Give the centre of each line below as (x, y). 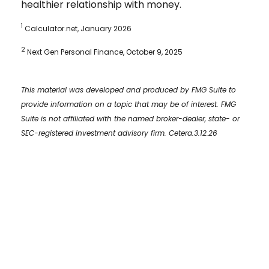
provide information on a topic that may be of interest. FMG (128, 104)
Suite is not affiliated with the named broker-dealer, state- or (130, 118)
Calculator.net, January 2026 (77, 28)
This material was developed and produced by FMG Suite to (128, 89)
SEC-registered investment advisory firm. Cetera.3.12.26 (119, 133)
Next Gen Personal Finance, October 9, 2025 (104, 52)
